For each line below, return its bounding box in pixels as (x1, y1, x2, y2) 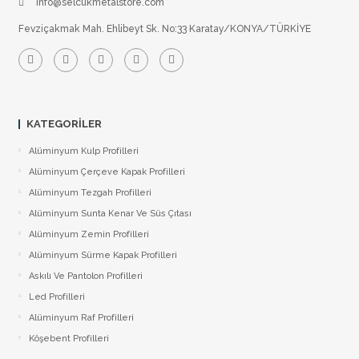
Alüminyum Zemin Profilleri (28, 229, 149, 240)
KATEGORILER (26, 118, 102, 130)
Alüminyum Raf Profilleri (28, 313, 134, 323)
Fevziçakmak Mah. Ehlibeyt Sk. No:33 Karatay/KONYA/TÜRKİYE (18, 23, 311, 34)
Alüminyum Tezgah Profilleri (28, 188, 151, 198)
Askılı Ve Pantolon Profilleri (28, 271, 143, 281)
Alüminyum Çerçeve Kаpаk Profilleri (28, 167, 185, 177)
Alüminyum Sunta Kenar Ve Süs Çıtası (28, 208, 192, 219)
